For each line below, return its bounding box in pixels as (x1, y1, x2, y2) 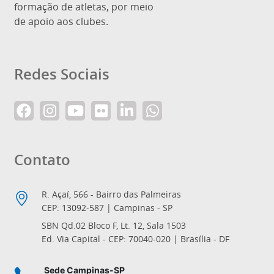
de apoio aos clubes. (14, 15, 108, 28)
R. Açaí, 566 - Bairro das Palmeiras (42, 188, 181, 200)
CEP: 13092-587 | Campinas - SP (42, 202, 172, 213)
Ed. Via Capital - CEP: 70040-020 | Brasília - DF (42, 233, 229, 245)
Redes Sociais (14, 64, 109, 84)
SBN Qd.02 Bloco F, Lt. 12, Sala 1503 (42, 220, 186, 231)
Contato (14, 150, 70, 169)
